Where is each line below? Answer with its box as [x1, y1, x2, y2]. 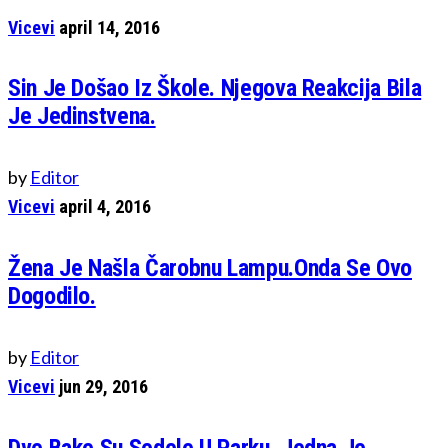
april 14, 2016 [59, 16, 160, 38]
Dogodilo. [8, 282, 96, 311]
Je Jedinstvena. [8, 102, 156, 131]
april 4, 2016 [59, 196, 151, 218]
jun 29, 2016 [59, 376, 148, 398]
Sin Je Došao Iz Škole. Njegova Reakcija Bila [8, 74, 422, 103]
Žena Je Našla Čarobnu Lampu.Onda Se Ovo [8, 254, 412, 283]
